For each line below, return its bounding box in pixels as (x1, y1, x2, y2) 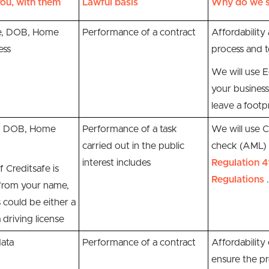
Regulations (211, 175, 267, 184)
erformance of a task (88, 124, 177, 134)
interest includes (82, 158, 151, 168)
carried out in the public (82, 141, 184, 151)
